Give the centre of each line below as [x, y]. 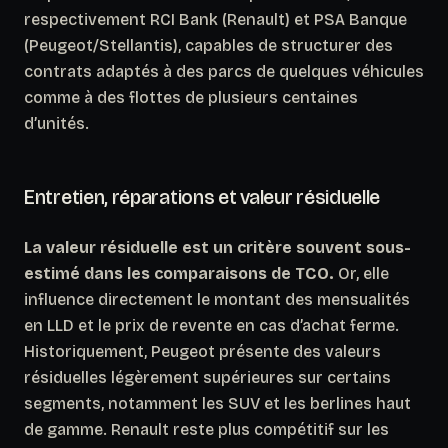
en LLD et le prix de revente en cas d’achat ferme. [211, 325]
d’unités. [56, 123]
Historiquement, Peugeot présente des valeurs [202, 351]
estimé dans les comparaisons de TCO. [179, 273]
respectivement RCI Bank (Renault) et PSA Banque [215, 19]
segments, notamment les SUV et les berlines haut [217, 403]
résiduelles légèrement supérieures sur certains [207, 377]
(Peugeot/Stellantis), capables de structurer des [208, 45]
